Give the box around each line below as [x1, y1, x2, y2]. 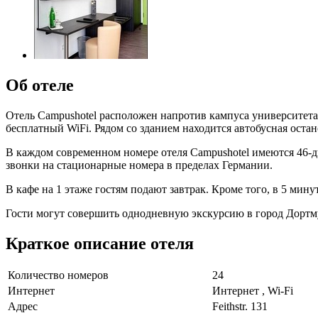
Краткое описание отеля [6, 234, 194, 253]
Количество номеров [8, 269, 109, 282]
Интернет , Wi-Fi [212, 285, 293, 297]
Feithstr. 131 [212, 300, 268, 313]
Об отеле [6, 75, 74, 94]
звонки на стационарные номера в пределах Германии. [6, 158, 273, 171]
